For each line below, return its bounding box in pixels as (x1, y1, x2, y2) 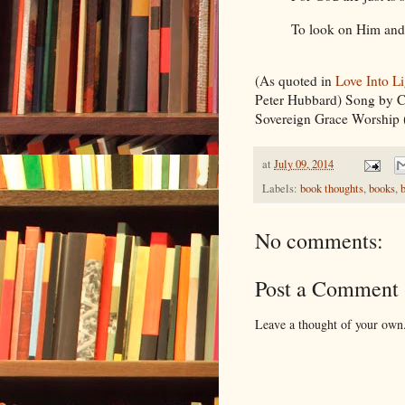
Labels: (262, 181, 300, 197)
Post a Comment (255, 274, 399, 304)
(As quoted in (255, 71, 335, 90)
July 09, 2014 (274, 156, 334, 173)
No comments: (255, 226, 383, 256)
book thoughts (300, 181, 363, 197)
